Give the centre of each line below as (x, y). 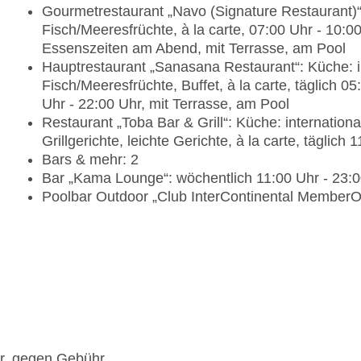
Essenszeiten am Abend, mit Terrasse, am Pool (194, 49)
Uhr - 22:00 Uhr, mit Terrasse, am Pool (166, 104)
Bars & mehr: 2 (90, 160)
